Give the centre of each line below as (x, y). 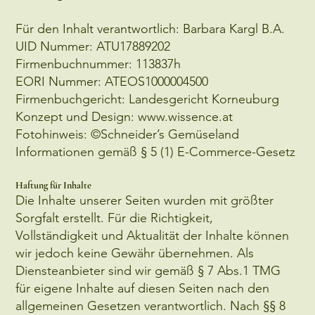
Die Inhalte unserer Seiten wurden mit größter (145, 200)
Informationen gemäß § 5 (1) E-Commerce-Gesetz (156, 152)
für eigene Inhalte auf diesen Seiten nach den (143, 288)
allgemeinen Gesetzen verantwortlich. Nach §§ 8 (151, 306)
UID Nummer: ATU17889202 (93, 46)
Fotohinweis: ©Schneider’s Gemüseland (128, 134)
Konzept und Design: (77, 116)
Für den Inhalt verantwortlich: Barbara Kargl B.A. (150, 28)
